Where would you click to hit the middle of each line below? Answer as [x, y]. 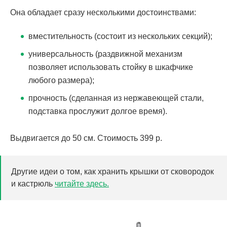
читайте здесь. [82, 183]
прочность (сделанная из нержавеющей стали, [116, 98]
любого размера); [61, 80]
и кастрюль [33, 183]
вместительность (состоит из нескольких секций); [120, 36]
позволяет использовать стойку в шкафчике [111, 67]
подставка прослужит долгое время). [98, 111]
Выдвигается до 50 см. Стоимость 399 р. [86, 138]
